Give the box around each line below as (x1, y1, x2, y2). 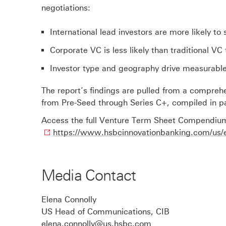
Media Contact (41, 166, 136, 185)
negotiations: (41, 3, 90, 13)
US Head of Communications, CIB (41, 207, 169, 217)
